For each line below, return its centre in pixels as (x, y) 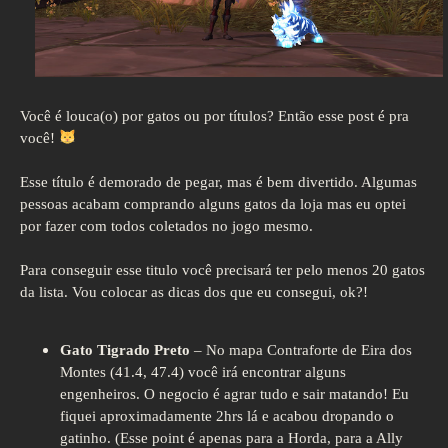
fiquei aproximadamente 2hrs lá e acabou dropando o (227, 416)
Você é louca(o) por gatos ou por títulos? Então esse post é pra (214, 115)
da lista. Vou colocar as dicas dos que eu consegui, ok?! (194, 291)
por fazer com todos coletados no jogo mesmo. (166, 225)
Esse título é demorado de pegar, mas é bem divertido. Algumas (218, 181)
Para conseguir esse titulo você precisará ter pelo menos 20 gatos (222, 269)
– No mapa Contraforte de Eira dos (301, 350)
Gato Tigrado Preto (125, 350)
